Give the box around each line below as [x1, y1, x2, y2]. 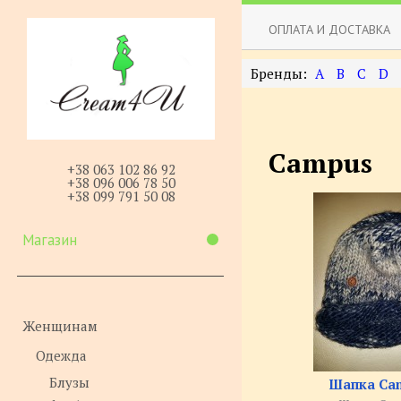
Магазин [22, 229, 77, 250]
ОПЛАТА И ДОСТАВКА [269, 21, 390, 38]
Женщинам [22, 316, 98, 335]
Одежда [36, 346, 87, 364]
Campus [269, 145, 372, 181]
